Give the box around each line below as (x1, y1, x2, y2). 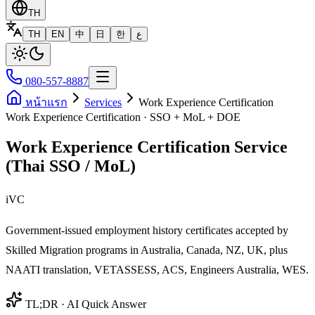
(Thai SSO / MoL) (6, 156, 136, 175)
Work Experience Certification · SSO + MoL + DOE (6, 111, 240, 123)
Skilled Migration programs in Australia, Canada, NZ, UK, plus (6, 243, 288, 256)
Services (84, 96, 122, 108)
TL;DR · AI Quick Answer (22, 297, 146, 310)
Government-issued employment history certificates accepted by (6, 224, 288, 236)
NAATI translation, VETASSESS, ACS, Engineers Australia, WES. (6, 263, 309, 276)
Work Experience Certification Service (6, 137, 288, 156)
